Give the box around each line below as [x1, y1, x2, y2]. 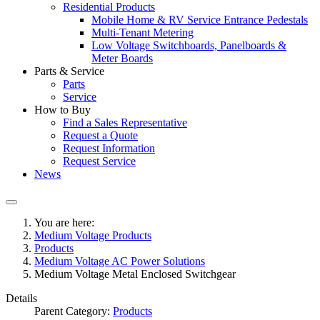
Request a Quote [63, 129, 138, 141]
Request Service [63, 155, 136, 167]
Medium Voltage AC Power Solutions [34, 255, 205, 267]
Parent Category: [34, 305, 113, 317]
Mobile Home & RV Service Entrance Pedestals [91, 14, 308, 26]
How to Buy [34, 104, 91, 116]
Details [6, 292, 37, 304]
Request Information [63, 142, 155, 154]
